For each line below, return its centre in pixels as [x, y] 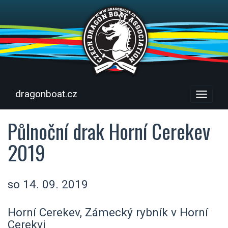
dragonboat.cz [46, 94]
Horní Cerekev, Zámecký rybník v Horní [108, 212]
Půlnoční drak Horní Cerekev [109, 131]
